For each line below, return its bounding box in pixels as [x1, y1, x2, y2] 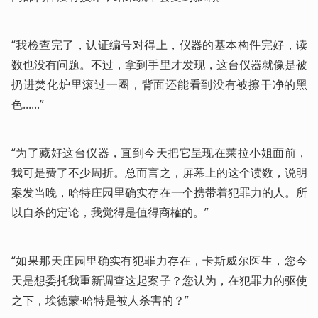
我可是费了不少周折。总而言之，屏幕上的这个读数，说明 [11, 165, 307, 180]
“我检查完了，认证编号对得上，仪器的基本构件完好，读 [11, 37, 307, 53]
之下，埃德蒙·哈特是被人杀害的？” [11, 292, 189, 308]
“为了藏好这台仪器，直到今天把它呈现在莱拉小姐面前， [11, 145, 307, 160]
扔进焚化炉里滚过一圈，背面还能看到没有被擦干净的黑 [11, 77, 307, 92]
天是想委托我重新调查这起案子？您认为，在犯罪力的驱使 [11, 273, 307, 288]
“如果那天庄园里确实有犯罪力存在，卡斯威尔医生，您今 [11, 253, 307, 268]
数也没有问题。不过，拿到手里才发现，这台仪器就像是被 [11, 57, 307, 72]
